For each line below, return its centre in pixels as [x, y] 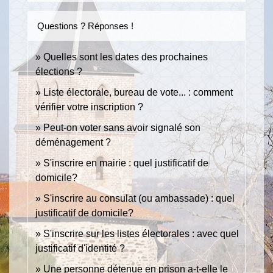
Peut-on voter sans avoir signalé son [122, 127]
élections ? [59, 71]
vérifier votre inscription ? [89, 107]
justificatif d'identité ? [80, 248]
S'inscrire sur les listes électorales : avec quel [141, 233]
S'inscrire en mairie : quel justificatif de [126, 163]
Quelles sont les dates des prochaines [126, 57]
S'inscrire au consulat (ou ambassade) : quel [139, 198]
